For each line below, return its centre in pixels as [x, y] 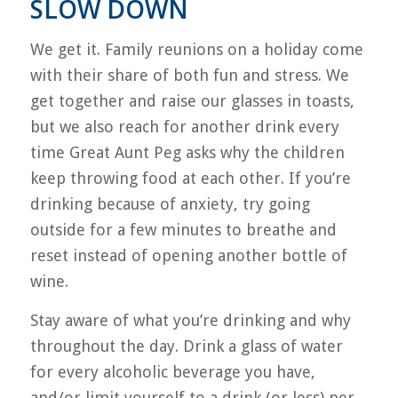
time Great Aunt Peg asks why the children [187, 152]
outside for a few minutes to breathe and [183, 229]
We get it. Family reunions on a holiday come [196, 49]
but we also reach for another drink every [184, 126]
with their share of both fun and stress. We [189, 75]
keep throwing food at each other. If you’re [190, 178]
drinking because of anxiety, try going [170, 203]
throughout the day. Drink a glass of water [186, 346]
